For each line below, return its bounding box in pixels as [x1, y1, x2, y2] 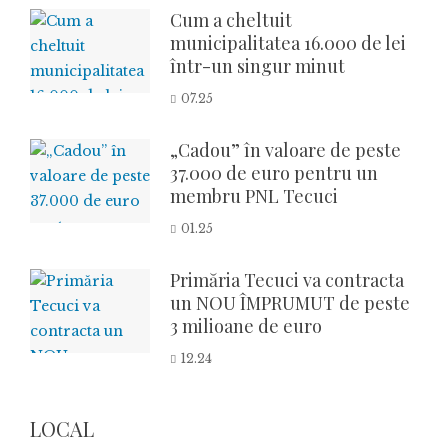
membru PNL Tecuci [170, 183, 338, 208]
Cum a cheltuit [170, 7, 292, 32]
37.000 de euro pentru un [170, 160, 378, 185]
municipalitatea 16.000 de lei [170, 30, 406, 55]
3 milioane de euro [170, 313, 322, 338]
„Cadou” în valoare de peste [170, 137, 401, 162]
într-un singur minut [170, 53, 345, 78]
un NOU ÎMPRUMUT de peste [170, 290, 410, 315]
